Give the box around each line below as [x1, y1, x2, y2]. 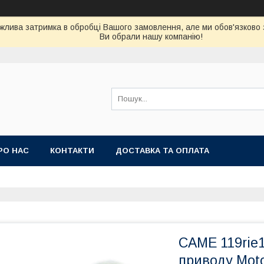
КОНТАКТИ [50, 146, 94, 155]
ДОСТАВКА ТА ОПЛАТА [115, 146, 209, 155]
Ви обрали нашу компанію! [100, 32, 203, 41]
